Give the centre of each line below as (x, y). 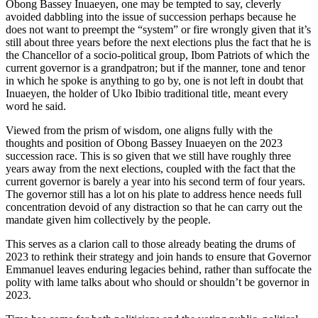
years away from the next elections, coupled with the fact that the (150, 168)
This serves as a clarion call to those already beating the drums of (150, 243)
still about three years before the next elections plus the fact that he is (158, 42)
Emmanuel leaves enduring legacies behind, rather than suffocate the (159, 269)
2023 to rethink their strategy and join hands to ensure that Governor (158, 256)
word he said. (36, 106)
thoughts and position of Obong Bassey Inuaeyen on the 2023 (144, 143)
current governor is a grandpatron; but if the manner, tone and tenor (155, 67)
